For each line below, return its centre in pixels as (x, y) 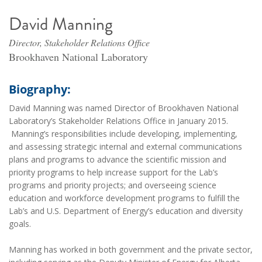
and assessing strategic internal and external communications (125, 147)
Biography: (41, 89)
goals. (20, 224)
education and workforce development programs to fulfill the (124, 198)
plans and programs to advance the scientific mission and (118, 160)
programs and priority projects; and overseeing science (113, 185)
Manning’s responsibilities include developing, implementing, (123, 134)
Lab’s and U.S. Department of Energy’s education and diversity (126, 211)
